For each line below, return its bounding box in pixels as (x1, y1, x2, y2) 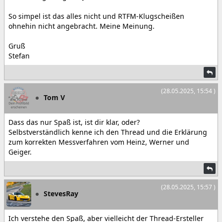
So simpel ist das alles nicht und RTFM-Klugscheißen (8, 11, 184, 21)
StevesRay (44, 189, 78, 199)
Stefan (8, 51, 30, 61)
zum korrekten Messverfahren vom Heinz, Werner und (8, 137, 189, 147)
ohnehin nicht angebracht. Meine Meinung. (8, 21, 155, 31)
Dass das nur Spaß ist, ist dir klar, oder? (8, 117, 140, 127)
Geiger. (8, 147, 32, 157)
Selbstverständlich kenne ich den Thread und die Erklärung (8, 127, 207, 137)
